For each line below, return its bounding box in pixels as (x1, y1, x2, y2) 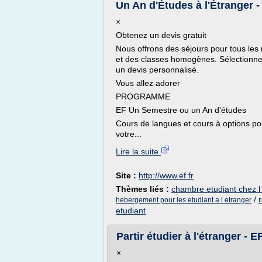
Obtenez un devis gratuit (116, 30, 206, 40)
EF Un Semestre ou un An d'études (116, 105, 246, 115)
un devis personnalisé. (116, 65, 199, 74)
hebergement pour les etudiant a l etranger (116, 196, 251, 204)
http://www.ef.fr (139, 171, 194, 180)
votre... (116, 129, 142, 139)
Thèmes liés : (116, 184, 171, 194)
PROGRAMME (116, 92, 170, 101)
